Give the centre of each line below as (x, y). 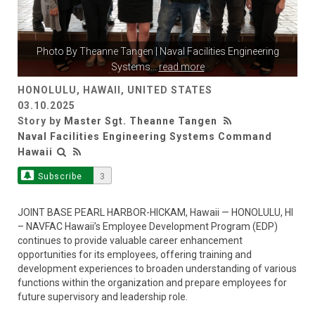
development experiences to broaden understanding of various (157, 268)
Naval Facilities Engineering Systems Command (145, 136)
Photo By (58, 51)
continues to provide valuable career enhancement (130, 240)
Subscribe (60, 176)
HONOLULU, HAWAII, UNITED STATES (115, 90)
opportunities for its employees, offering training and (135, 254)
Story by (41, 121)
